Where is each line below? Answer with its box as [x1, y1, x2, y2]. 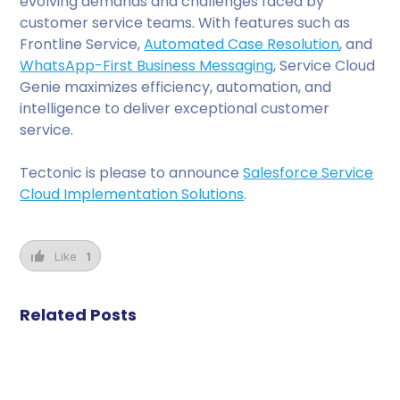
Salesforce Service [243, 162, 374, 183]
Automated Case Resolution [144, 33, 340, 54]
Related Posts [20, 303, 137, 326]
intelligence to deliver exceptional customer [20, 97, 330, 119]
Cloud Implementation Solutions [20, 183, 245, 204]
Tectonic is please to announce [20, 162, 244, 183]
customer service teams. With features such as [20, 12, 351, 33]
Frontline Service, [20, 33, 145, 54]
